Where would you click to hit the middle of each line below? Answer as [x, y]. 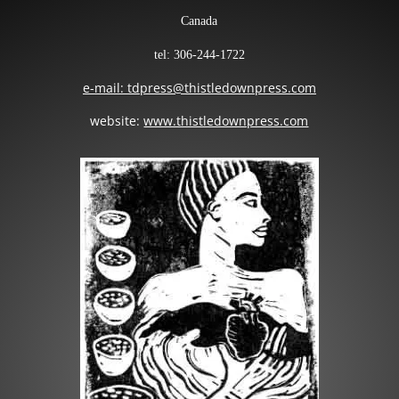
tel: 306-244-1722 [199, 55]
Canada [199, 21]
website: [117, 121]
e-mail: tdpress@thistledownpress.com [199, 88]
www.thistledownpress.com [226, 121]
